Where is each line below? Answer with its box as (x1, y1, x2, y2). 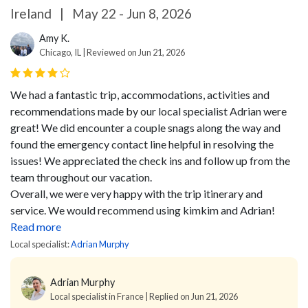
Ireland (10, 5, 54, 21)
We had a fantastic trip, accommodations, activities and (10, 87, 269, 101)
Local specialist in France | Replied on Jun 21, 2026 (50, 290, 238, 302)
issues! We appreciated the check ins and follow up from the (10, 153, 290, 167)
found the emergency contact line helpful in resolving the (10, 137, 274, 151)
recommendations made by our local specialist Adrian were (10, 104, 287, 118)
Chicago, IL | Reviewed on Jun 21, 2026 (39, 46, 185, 58)
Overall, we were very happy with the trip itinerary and (10, 186, 263, 200)
